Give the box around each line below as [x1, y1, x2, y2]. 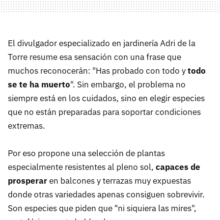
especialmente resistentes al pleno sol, [8, 162, 156, 173]
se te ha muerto [8, 79, 70, 90]
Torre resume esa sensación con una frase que [8, 52, 181, 63]
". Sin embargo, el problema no [70, 79, 186, 90]
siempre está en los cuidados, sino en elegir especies [8, 93, 205, 104]
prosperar [8, 175, 47, 187]
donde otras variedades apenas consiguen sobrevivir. [8, 189, 205, 200]
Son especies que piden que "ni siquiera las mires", [8, 203, 196, 214]
